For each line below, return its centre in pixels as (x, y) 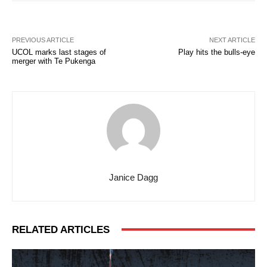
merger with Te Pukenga (54, 61)
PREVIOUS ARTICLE (43, 40)
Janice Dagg (133, 177)
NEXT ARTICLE (232, 40)
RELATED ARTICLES (61, 229)
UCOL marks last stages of (59, 52)
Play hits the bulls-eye (216, 52)
